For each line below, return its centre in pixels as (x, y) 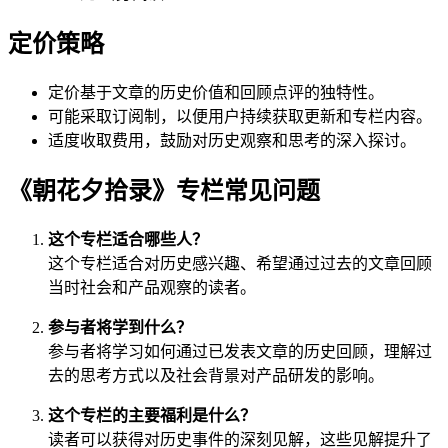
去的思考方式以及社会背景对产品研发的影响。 (216, 375)
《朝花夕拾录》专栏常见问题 (164, 190)
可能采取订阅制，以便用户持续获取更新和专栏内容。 (240, 117)
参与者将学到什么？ (120, 327)
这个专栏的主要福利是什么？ (152, 415)
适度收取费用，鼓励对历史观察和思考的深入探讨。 (232, 141)
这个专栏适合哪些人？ (128, 239)
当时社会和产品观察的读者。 (152, 287)
